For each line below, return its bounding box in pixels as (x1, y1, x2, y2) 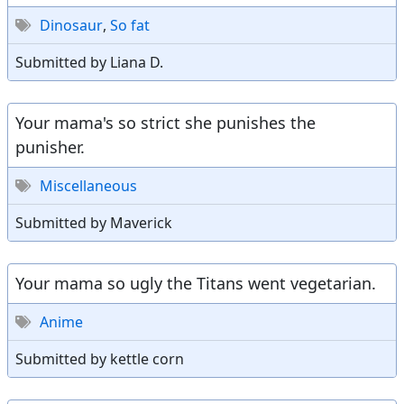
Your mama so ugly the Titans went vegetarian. (15, 272, 376, 294)
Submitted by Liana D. (15, 52, 163, 72)
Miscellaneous (40, 176, 137, 196)
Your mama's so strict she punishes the (15, 112, 316, 133)
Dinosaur (40, 15, 103, 35)
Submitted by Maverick (15, 213, 172, 233)
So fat (110, 15, 150, 35)
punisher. (15, 136, 85, 158)
